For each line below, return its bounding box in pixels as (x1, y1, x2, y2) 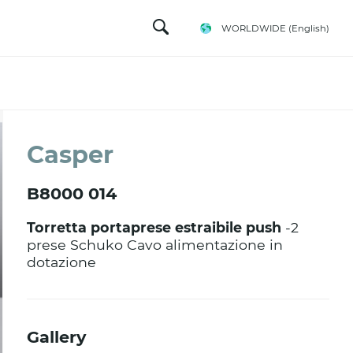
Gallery (27, 327, 87, 347)
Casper (27, 140, 114, 169)
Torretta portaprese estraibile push (27, 219, 282, 236)
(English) (288, 22, 329, 34)
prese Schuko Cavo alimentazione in (27, 236, 284, 253)
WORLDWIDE (221, 22, 286, 34)
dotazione (27, 254, 97, 270)
